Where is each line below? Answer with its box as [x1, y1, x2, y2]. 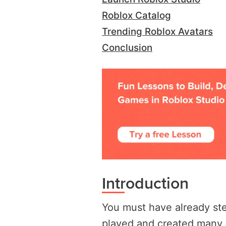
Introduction [102, 171, 189, 194]
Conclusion [102, 42, 152, 54]
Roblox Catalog [102, 10, 171, 22]
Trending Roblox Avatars [102, 26, 213, 38]
